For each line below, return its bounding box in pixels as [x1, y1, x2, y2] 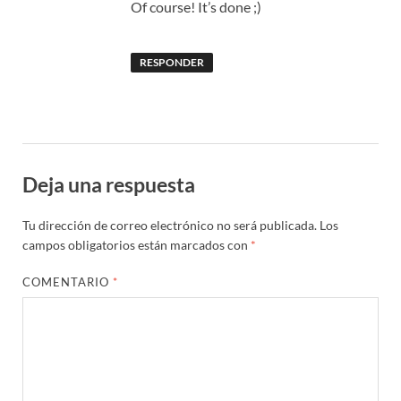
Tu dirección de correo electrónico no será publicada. [22, 218, 317, 234]
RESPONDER [139, 55, 204, 70]
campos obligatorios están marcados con [22, 237, 251, 253]
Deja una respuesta [22, 171, 195, 197]
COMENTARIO [22, 275, 114, 290]
